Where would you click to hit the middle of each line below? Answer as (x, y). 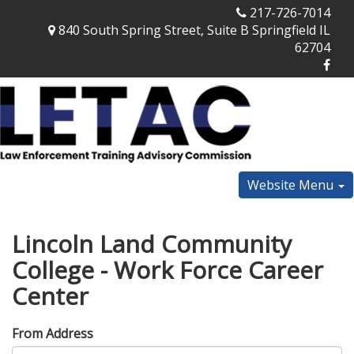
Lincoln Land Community (152, 244)
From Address (53, 333)
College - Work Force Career (168, 270)
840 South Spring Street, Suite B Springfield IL (193, 30)
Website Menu (292, 185)
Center (50, 296)
